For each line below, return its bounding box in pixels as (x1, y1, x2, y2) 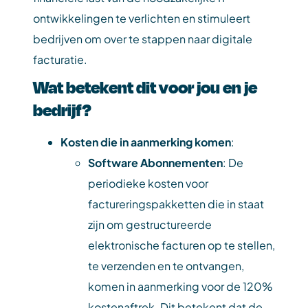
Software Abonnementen (88, 155, 223, 170)
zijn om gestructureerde (88, 217, 212, 232)
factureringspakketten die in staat (88, 197, 264, 211)
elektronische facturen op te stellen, (88, 238, 275, 252)
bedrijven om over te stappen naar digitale (33, 32, 252, 46)
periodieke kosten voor (88, 176, 208, 190)
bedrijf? (33, 98, 91, 120)
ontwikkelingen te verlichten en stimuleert (33, 11, 250, 25)
